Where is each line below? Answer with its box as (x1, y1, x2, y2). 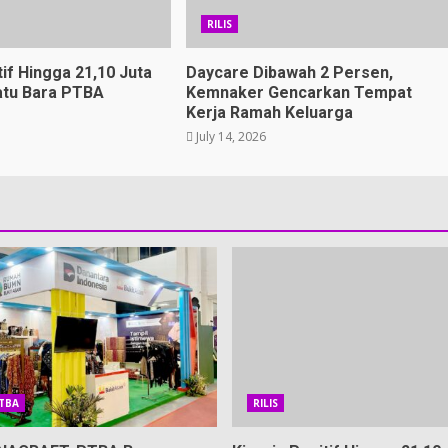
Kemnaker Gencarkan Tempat (185, 83, 412, 102)
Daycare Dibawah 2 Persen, (185, 63, 393, 82)
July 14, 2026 (192, 128, 266, 145)
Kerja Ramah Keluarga (185, 103, 353, 122)
